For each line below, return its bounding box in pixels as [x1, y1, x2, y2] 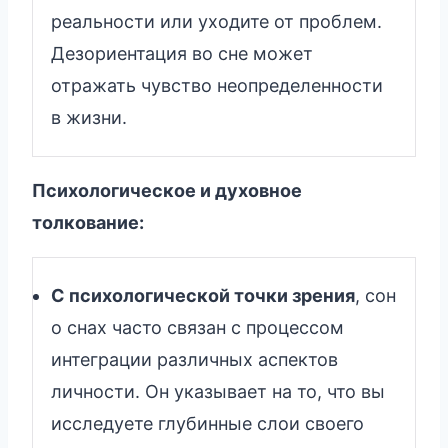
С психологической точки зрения [51, 284, 355, 306]
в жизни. [51, 106, 127, 128]
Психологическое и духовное [32, 179, 302, 201]
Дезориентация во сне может [51, 42, 313, 64]
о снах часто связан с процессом [51, 316, 344, 338]
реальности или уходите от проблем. [51, 10, 382, 32]
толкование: [32, 211, 144, 233]
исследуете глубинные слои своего [51, 412, 364, 434]
